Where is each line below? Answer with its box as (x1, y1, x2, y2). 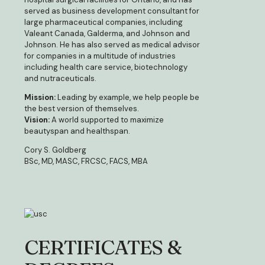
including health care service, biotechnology (24, 62, 188, 73)
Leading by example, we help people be (57, 92, 199, 103)
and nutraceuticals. (24, 73, 96, 84)
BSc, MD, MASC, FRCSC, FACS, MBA (24, 156, 148, 167)
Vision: (24, 115, 51, 125)
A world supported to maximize (51, 115, 164, 125)
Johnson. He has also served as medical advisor (24, 40, 200, 50)
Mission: (24, 92, 57, 103)
